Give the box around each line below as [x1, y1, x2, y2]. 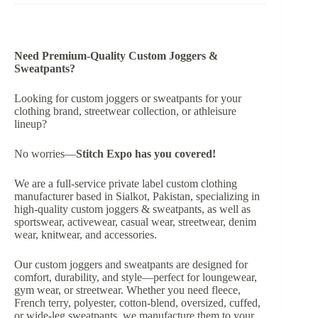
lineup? [14, 118, 47, 131]
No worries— [14, 148, 76, 160]
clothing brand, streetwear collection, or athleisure [14, 105, 236, 118]
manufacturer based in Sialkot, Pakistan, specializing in [14, 190, 260, 203]
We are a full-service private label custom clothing [14, 177, 237, 190]
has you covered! [135, 148, 216, 160]
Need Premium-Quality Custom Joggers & [14, 50, 218, 62]
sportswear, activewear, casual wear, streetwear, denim [14, 216, 256, 229]
